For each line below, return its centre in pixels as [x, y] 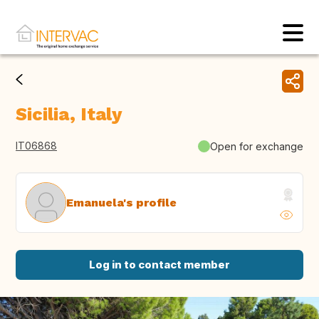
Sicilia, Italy [69, 115]
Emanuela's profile [121, 202]
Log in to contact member [159, 265]
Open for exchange [257, 146]
